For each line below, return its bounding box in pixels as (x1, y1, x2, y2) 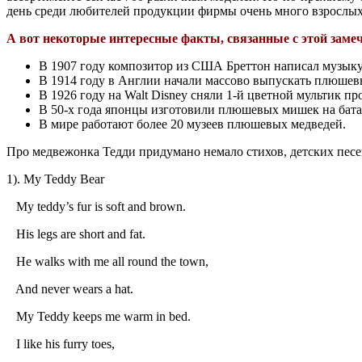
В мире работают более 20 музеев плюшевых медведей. (39, 116, 346, 131)
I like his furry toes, (6, 336, 115, 351)
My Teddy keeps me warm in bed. (6, 309, 191, 323)
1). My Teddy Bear (6, 171, 104, 186)
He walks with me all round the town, (6, 254, 208, 268)
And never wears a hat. (6, 281, 133, 296)
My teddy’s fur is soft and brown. (6, 199, 186, 213)
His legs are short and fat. (6, 226, 145, 241)
